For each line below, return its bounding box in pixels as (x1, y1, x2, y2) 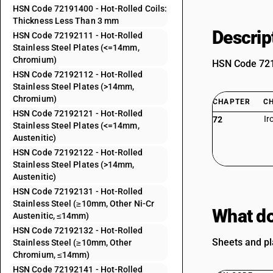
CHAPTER (213, 97, 251, 106)
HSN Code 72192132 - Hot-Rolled (13, 225, 143, 235)
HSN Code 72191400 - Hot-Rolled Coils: (13, 4, 168, 13)
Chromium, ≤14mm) (13, 250, 90, 260)
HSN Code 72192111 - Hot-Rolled (13, 30, 143, 40)
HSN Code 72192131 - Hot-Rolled (13, 186, 143, 196)
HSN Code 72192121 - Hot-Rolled (13, 108, 143, 118)
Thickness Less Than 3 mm (13, 16, 119, 26)
